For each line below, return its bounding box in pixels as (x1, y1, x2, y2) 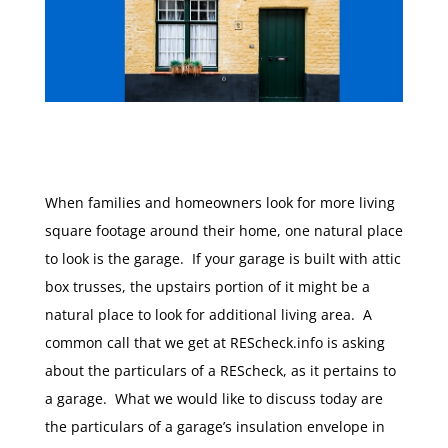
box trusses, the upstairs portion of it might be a (44, 277, 370, 297)
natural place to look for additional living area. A (44, 305, 372, 325)
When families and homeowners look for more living (44, 193, 395, 213)
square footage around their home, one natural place (44, 221, 403, 241)
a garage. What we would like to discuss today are (44, 389, 383, 409)
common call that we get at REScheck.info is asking (44, 333, 385, 353)
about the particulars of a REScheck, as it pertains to (44, 361, 396, 381)
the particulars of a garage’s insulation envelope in (44, 417, 385, 437)
